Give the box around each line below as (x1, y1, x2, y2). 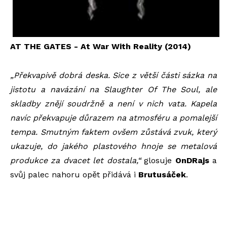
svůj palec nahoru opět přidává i (10, 170, 138, 179)
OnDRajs (175, 156, 209, 165)
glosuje (144, 156, 175, 165)
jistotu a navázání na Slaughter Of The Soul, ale (10, 85, 217, 94)
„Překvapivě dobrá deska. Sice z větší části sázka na (10, 70, 217, 80)
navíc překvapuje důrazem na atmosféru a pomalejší (10, 113, 217, 123)
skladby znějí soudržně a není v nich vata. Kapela (10, 99, 217, 108)
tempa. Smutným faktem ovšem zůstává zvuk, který (10, 127, 217, 137)
